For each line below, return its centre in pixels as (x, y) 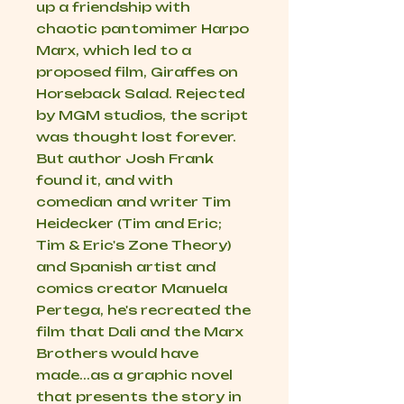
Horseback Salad (102, 94)
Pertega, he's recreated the (143, 310)
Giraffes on (194, 72)
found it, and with (105, 180)
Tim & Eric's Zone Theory (132, 245)
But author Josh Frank (125, 159)
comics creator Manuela (132, 289)
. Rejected (207, 94)
